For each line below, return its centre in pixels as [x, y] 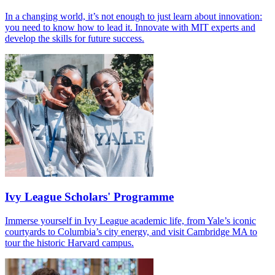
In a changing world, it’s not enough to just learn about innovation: [134, 16]
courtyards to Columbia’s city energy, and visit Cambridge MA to [131, 232]
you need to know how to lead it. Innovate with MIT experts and [130, 27]
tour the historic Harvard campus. [69, 243]
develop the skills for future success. [75, 38]
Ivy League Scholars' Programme [89, 197]
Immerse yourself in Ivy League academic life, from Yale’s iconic [130, 221]
